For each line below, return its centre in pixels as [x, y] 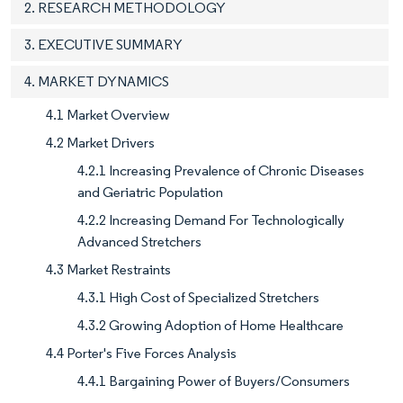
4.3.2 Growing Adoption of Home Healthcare [210, 325]
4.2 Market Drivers [100, 142]
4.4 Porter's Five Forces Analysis [141, 353]
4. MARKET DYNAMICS [97, 81]
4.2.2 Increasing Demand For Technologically [211, 219]
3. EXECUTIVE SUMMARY [103, 44]
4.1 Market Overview [108, 114]
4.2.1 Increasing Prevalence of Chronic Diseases [221, 170]
